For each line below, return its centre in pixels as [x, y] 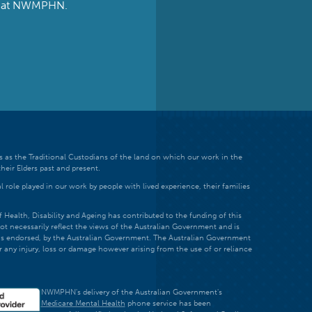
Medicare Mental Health [83, 303]
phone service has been [168, 303]
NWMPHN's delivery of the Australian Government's [131, 292]
